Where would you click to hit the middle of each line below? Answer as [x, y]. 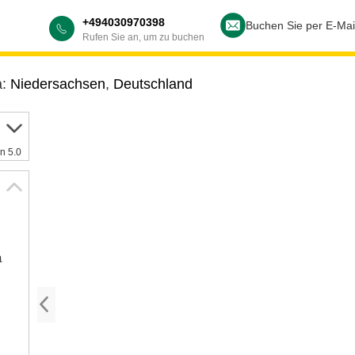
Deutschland [153, 84]
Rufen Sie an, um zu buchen [143, 37]
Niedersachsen [57, 84]
